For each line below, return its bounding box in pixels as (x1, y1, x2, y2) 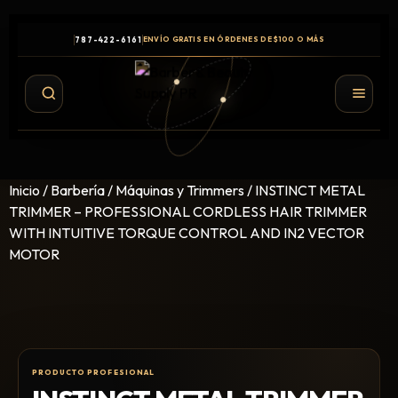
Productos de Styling (59, 369, 161, 382)
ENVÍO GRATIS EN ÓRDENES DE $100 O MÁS (142, 35, 324, 44)
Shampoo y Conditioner (59, 343, 174, 356)
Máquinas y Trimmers (115, 181, 244, 199)
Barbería (51, 181, 105, 199)
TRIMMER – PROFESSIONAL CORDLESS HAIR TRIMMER (9, 203, 367, 220)
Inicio (9, 181, 40, 199)
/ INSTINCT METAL (244, 181, 365, 199)
